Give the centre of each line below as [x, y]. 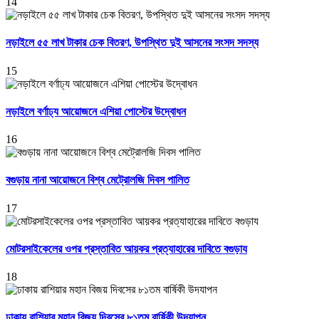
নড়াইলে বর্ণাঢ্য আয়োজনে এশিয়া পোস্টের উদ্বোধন [96, 111]
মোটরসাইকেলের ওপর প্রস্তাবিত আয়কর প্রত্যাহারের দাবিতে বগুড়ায [126, 249]
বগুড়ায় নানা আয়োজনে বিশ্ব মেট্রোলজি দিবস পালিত [98, 180]
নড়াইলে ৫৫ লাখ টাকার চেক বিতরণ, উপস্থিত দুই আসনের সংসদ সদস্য [132, 43]
